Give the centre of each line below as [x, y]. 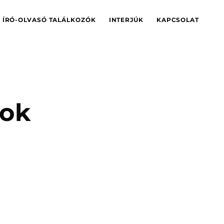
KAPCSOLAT [177, 20]
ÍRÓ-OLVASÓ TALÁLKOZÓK [49, 20]
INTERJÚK [126, 20]
